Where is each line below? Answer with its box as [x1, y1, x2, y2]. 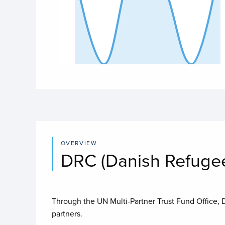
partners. [51, 208, 82, 219]
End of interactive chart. [60, 63, 144, 75]
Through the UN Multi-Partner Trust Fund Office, [51, 195, 221, 207]
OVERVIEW [60, 139, 97, 148]
